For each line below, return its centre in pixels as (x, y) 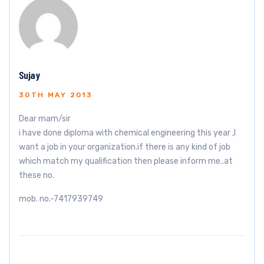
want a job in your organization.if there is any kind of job (125, 147)
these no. (37, 175)
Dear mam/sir (45, 118)
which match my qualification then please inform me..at (126, 161)
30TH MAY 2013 (56, 95)
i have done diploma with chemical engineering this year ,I (127, 133)
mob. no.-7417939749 (61, 199)
